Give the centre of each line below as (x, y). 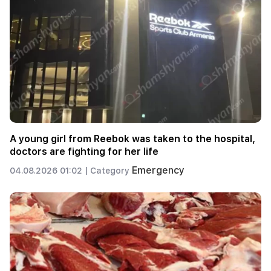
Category (111, 171)
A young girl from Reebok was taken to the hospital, (132, 139)
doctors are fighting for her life (84, 152)
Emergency (158, 171)
